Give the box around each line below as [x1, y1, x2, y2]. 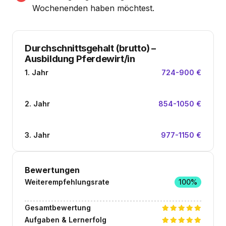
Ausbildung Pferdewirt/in [25, 52, 135, 65]
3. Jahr [25, 130, 50, 139]
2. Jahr [25, 99, 50, 108]
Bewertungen [25, 164, 80, 175]
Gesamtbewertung [25, 203, 91, 212]
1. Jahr [25, 68, 48, 77]
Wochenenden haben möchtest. [32, 3, 154, 13]
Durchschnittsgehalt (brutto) [25, 42, 150, 54]
